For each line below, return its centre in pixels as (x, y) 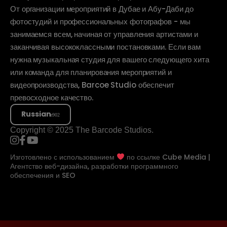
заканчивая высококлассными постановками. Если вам (106, 47)
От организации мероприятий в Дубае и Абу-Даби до (102, 9)
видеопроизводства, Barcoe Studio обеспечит (92, 85)
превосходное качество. (52, 97)
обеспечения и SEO (43, 175)
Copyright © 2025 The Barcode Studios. (82, 130)
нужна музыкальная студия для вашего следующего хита (110, 59)
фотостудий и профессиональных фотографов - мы (100, 21)
